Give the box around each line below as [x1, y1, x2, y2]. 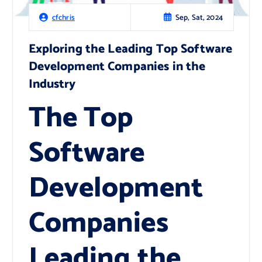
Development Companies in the [28, 57, 206, 77]
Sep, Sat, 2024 [175, 11, 223, 24]
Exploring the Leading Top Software [28, 39, 233, 60]
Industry [28, 74, 76, 95]
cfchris [51, 11, 75, 25]
